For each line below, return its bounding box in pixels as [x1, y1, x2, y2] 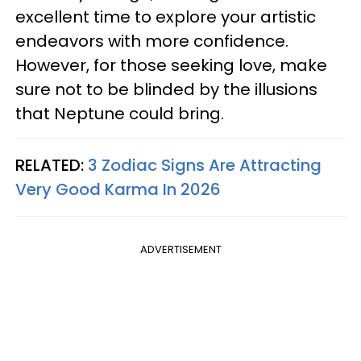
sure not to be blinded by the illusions [15, 78, 317, 101]
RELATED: [15, 154, 88, 176]
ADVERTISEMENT [139, 242, 222, 257]
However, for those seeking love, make [15, 54, 327, 77]
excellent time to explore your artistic [15, 6, 316, 28]
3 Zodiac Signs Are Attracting [88, 154, 322, 176]
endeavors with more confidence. [15, 30, 288, 52]
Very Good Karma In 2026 [15, 178, 221, 201]
